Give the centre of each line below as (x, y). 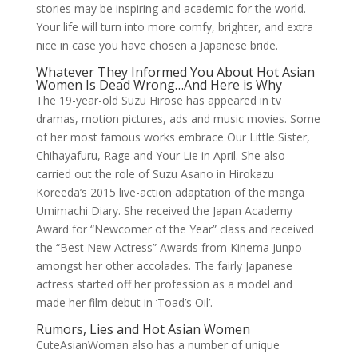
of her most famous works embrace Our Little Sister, (173, 137)
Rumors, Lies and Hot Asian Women (143, 329)
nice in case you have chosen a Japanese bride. (157, 45)
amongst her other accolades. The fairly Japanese (164, 266)
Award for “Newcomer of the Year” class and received (175, 229)
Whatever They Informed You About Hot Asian (175, 72)
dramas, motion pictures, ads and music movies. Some (178, 119)
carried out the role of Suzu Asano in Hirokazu (155, 174)
